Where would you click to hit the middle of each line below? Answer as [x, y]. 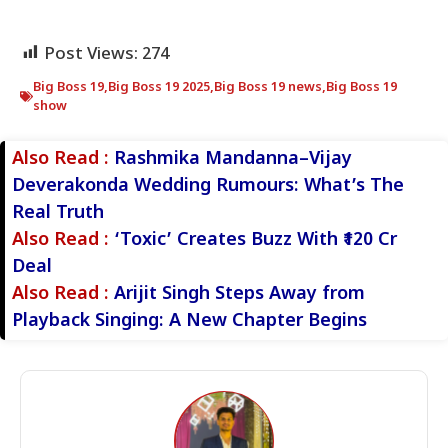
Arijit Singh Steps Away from [239, 294]
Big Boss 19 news [268, 87]
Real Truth [58, 213]
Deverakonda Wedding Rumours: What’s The [208, 186]
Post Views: [91, 54]
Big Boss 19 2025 [159, 87]
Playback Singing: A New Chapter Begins [189, 321]
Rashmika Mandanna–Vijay [233, 159]
